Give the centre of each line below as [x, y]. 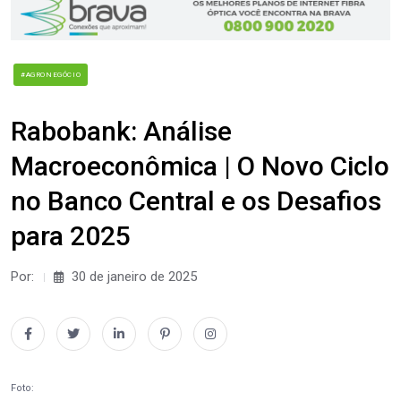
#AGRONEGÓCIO [51, 74]
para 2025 [71, 235]
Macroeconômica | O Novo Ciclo [200, 166]
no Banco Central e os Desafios [196, 200]
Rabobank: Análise [121, 131]
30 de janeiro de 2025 [132, 276]
